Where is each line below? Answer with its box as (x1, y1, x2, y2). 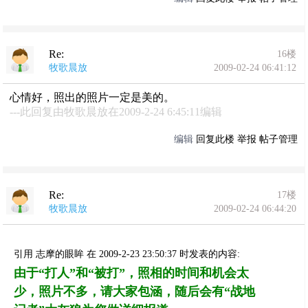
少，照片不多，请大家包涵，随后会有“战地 (14, 285, 256, 298)
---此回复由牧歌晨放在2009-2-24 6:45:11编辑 (10, 106, 223, 118)
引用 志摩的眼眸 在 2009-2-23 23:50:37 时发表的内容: (14, 249, 241, 259)
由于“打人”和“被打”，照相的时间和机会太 (14, 266, 250, 280)
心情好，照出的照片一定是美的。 (10, 91, 175, 103)
